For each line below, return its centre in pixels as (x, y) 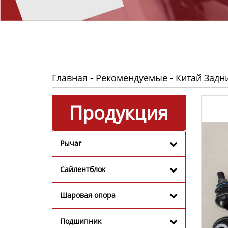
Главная (70, 78)
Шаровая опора (88, 195)
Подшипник (81, 221)
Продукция (119, 112)
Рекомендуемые (132, 78)
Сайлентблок (83, 169)
